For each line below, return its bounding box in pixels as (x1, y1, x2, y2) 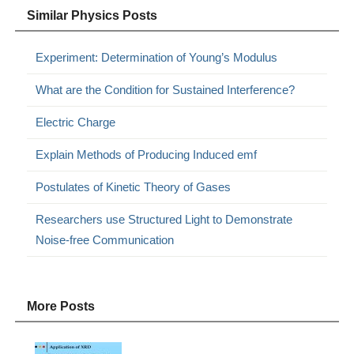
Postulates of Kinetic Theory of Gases (36, 179, 232, 194)
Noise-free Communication (36, 232, 175, 247)
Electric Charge (36, 115, 116, 129)
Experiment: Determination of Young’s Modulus (36, 50, 278, 64)
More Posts (27, 299, 96, 313)
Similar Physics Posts (27, 8, 158, 22)
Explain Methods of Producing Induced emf (36, 147, 258, 161)
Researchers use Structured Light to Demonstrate (36, 212, 293, 226)
